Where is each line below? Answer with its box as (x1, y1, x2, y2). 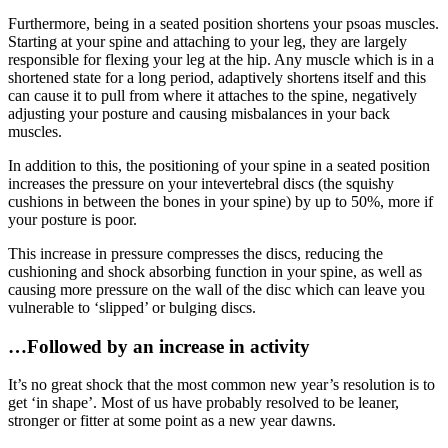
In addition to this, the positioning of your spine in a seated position (8, 157, 430, 175)
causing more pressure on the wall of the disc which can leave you (8, 281, 425, 299)
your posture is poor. (8, 211, 137, 229)
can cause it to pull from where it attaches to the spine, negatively (8, 87, 417, 105)
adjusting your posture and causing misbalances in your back (8, 105, 390, 123)
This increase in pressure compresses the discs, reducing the (8, 245, 383, 263)
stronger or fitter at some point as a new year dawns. (8, 412, 336, 430)
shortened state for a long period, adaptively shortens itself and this (8, 69, 426, 87)
